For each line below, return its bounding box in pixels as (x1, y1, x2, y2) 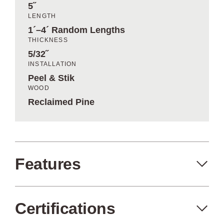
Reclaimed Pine (28, 97, 95, 107)
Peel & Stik (28, 73, 75, 83)
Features (15, 155, 80, 173)
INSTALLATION (28, 60, 77, 67)
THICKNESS (28, 36, 68, 43)
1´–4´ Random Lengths (28, 25, 125, 35)
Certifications (15, 199, 115, 217)
